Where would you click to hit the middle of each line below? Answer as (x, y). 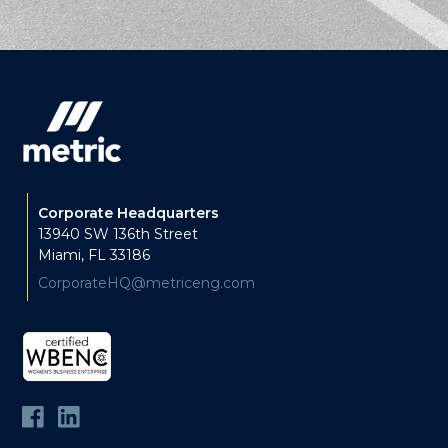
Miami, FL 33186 (94, 255)
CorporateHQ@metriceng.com (146, 283)
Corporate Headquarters (128, 213)
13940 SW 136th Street (118, 234)
